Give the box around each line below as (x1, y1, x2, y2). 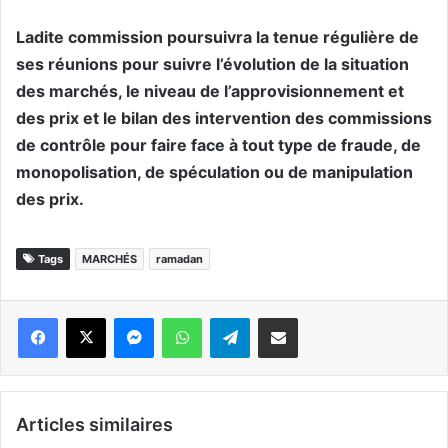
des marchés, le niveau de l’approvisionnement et (16, 81, 404, 102)
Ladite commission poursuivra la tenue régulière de (16, 27, 419, 48)
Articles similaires (16, 414, 173, 436)
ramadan (156, 252, 203, 267)
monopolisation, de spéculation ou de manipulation (16, 162, 413, 183)
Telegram (250, 309, 262, 327)
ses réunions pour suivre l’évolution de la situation (16, 54, 409, 75)
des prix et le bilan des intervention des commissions (16, 108, 432, 129)
